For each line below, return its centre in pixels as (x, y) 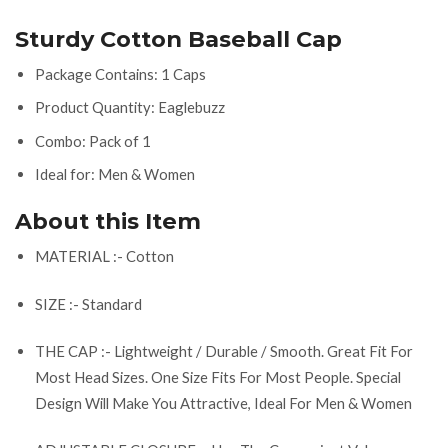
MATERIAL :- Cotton (104, 256)
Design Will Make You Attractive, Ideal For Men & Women (223, 402)
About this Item (108, 221)
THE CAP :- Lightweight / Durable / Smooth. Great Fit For (224, 350)
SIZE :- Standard (88, 303)
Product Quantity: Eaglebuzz (130, 107)
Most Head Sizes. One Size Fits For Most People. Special (218, 376)
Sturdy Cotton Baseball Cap (178, 38)
